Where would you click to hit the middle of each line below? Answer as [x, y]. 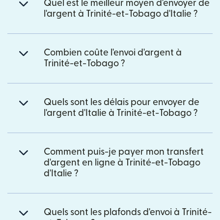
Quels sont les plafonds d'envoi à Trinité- [128, 213]
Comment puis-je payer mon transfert [124, 152]
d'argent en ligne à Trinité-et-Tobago [122, 163]
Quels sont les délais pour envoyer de [122, 103]
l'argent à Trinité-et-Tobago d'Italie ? [121, 14]
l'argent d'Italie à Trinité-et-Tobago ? [121, 113]
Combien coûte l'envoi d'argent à [113, 53]
